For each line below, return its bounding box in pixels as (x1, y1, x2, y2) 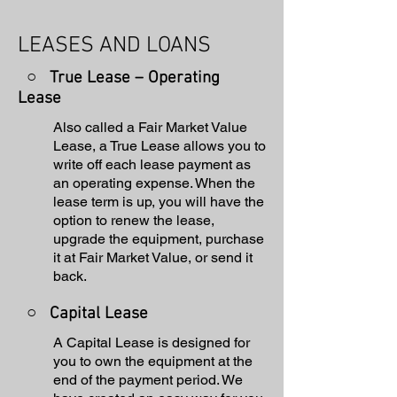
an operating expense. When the (53, 175, 255, 191)
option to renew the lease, (53, 212, 214, 229)
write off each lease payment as (53, 156, 251, 173)
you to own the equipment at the (53, 353, 253, 370)
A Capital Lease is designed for (53, 334, 250, 351)
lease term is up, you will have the (53, 193, 264, 210)
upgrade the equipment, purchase (53, 230, 264, 247)
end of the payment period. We (53, 371, 243, 388)
